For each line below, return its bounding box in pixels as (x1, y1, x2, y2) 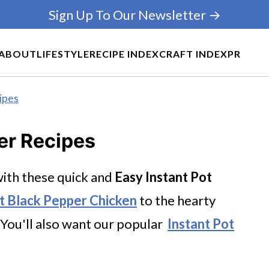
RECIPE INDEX (89, 47, 159, 59)
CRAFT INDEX (159, 47, 228, 59)
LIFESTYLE (37, 47, 89, 59)
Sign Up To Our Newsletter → (48, 6, 221, 23)
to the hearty (137, 192, 216, 208)
